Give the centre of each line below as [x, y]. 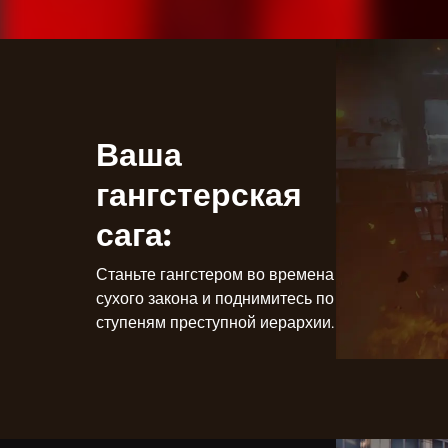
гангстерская [199, 195]
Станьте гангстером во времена [215, 275]
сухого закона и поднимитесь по [215, 299]
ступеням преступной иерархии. [215, 323]
